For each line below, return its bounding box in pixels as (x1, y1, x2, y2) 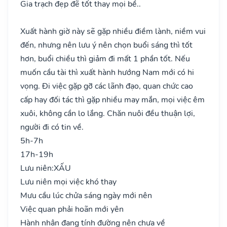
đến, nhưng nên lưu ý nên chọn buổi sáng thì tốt (20, 39, 193, 51)
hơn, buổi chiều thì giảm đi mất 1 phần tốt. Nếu (20, 53, 190, 64)
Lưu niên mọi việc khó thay (20, 176, 117, 187)
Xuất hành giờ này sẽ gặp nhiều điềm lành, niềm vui (20, 25, 206, 37)
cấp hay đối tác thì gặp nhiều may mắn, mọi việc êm (20, 94, 205, 105)
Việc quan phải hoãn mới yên (20, 203, 124, 215)
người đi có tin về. (20, 121, 84, 133)
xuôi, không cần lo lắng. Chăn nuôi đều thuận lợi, (20, 107, 195, 119)
